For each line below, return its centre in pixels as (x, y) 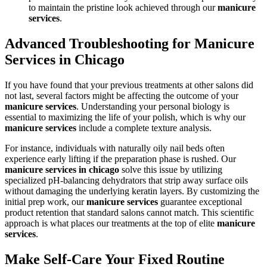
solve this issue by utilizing (171, 170)
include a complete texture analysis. (144, 128)
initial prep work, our (46, 202)
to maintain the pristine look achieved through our (123, 8)
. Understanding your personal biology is (153, 107)
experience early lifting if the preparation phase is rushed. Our (120, 159)
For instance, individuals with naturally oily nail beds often (115, 148)
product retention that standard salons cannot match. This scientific (129, 213)
